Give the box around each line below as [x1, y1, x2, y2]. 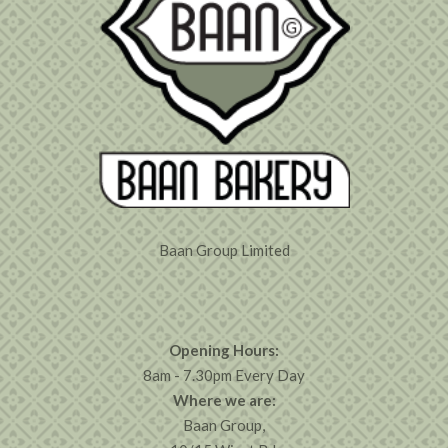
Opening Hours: [169, 340, 279, 359]
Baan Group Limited [158, 240, 290, 259]
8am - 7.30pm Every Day [143, 365, 305, 384]
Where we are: [172, 390, 276, 409]
